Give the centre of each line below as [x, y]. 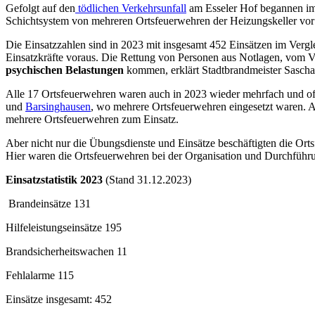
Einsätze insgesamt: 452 [59, 300]
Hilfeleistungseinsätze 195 [64, 228]
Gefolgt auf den [40, 8]
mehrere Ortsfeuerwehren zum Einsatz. [92, 120]
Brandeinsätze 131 [48, 204]
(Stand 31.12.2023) [147, 180]
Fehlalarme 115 [40, 276]
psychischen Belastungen [65, 70]
